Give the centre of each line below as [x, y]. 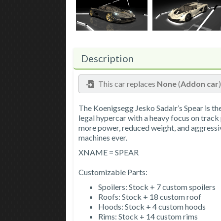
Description [108, 58]
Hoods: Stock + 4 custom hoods [152, 207]
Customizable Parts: [113, 172]
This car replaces [127, 84]
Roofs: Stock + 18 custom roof [150, 197]
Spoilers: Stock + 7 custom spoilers [157, 187]
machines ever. [103, 138]
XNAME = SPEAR [109, 152]
